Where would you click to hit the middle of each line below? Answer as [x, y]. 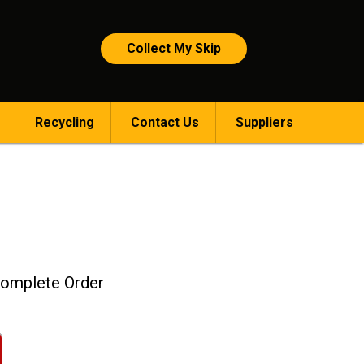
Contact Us [165, 122]
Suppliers [264, 122]
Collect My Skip [173, 48]
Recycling [64, 122]
